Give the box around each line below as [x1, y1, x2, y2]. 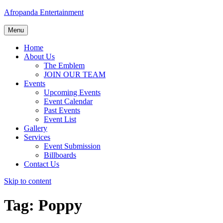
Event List [44, 115, 76, 123]
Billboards [44, 151, 76, 159]
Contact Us [24, 160, 59, 168]
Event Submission [44, 142, 101, 150]
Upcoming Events [44, 88, 101, 97]
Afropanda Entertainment [4, 8, 84, 16]
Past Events [44, 106, 80, 114]
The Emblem [44, 61, 85, 70]
